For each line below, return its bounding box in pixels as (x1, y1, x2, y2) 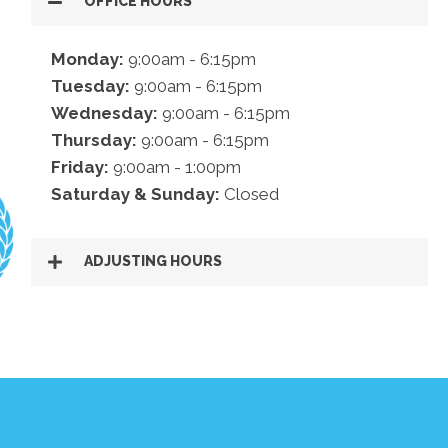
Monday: (50, 48, 124, 69)
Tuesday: (50, 75, 130, 96)
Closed (219, 183, 279, 204)
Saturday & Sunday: (50, 183, 220, 204)
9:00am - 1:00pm (108, 156, 241, 177)
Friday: (50, 156, 109, 177)
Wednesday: (50, 102, 158, 123)
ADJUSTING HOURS (83, 252, 222, 269)
